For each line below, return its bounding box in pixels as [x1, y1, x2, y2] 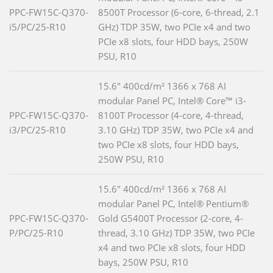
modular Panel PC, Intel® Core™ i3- [98, 94, 246, 107]
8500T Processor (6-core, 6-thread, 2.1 [98, 5, 260, 18]
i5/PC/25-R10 [9, 20, 66, 33]
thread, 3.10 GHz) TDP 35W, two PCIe [98, 226, 255, 239]
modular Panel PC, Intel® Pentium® [98, 197, 249, 210]
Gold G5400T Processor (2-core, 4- [98, 211, 243, 224]
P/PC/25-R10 [9, 226, 63, 239]
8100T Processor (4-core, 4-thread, [98, 108, 244, 121]
